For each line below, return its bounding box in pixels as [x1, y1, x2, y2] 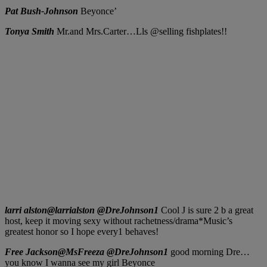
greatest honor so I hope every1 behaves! [5, 226, 159, 237]
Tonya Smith [5, 26, 54, 37]
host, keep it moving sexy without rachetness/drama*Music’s [5, 216, 232, 226]
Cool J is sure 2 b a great [159, 205, 253, 216]
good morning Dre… [168, 247, 250, 257]
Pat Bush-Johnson [5, 6, 78, 17]
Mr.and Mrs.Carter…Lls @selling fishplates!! [57, 26, 227, 37]
